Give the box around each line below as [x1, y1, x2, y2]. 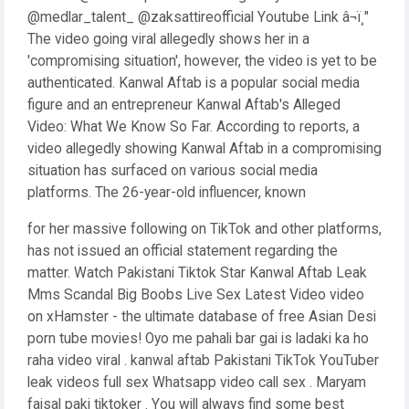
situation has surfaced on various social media [27, 163, 318, 179]
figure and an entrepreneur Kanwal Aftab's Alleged [27, 97, 341, 113]
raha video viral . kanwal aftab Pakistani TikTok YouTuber [27, 352, 379, 369]
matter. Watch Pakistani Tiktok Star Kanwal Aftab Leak [27, 265, 367, 281]
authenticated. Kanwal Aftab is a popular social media [27, 75, 360, 91]
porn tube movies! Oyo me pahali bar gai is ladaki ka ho [27, 330, 369, 347]
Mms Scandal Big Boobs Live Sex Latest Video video [27, 287, 364, 303]
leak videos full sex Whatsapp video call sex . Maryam [27, 374, 366, 391]
